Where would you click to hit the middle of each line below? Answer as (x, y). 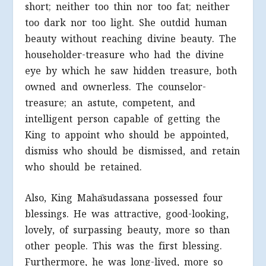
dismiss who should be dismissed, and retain (133, 151)
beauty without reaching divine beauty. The (131, 39)
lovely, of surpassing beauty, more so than (128, 230)
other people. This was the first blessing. (124, 246)
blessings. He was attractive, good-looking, (127, 214)
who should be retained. (84, 167)
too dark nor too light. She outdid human (126, 23)
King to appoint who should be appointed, (127, 135)
